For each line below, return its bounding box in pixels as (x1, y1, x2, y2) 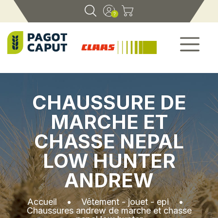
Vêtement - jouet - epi (81, 196, 169, 207)
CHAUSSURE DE (32, 90, 186, 114)
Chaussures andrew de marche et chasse (26, 205, 192, 216)
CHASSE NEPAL (34, 129, 184, 153)
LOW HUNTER (42, 148, 176, 173)
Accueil (27, 196, 57, 207)
